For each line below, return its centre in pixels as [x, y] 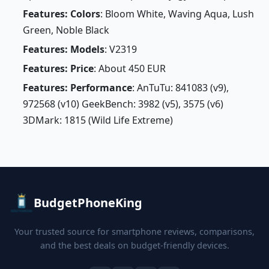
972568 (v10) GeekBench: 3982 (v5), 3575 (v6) [123, 104]
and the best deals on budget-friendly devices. [134, 245]
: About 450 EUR [129, 68]
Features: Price [58, 68]
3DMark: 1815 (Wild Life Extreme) [98, 120]
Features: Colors [61, 14]
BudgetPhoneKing [88, 203]
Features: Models [63, 50]
